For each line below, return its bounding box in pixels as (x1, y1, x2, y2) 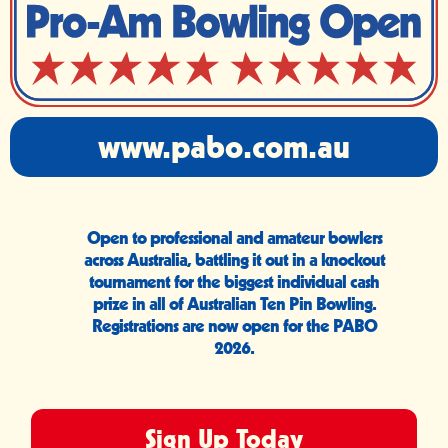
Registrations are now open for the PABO (91, 315, 377, 337)
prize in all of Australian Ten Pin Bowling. (92, 293, 376, 315)
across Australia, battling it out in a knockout (83, 249, 385, 271)
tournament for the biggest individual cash (89, 271, 379, 293)
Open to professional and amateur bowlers (86, 227, 382, 249)
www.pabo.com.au (98, 127, 350, 167)
